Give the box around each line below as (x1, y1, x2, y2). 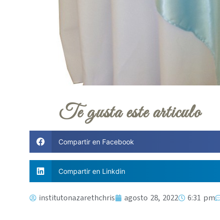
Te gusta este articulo (59, 101, 201, 126)
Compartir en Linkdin (58, 167, 125, 176)
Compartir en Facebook (58, 137, 134, 146)
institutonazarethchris (39, 192, 115, 204)
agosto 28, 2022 (124, 192, 178, 204)
